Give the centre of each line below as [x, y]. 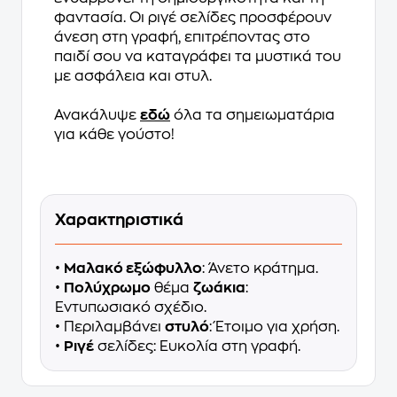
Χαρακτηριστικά [119, 220]
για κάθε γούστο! [114, 135]
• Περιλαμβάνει [110, 327]
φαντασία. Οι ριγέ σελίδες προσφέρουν [193, 18]
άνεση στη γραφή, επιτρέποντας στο [182, 37]
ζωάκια [219, 288]
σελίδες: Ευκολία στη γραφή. [197, 346]
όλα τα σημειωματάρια [253, 115]
